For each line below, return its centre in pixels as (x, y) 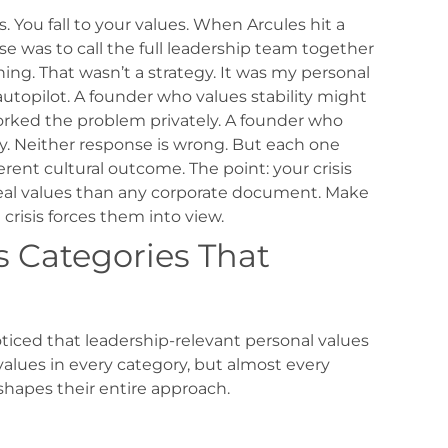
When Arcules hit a (268, 24)
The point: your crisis (270, 168)
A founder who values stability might (220, 96)
